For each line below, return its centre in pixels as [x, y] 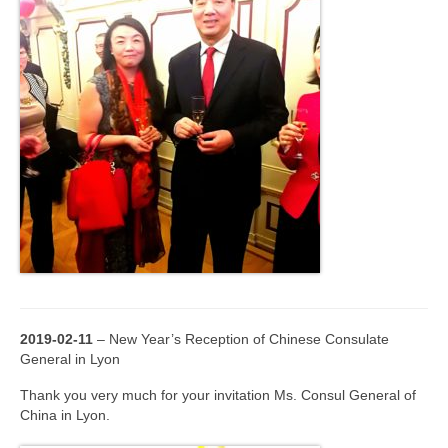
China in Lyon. [65, 415]
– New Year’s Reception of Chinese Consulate [243, 339]
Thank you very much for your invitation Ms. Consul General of [218, 395]
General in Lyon [70, 359]
